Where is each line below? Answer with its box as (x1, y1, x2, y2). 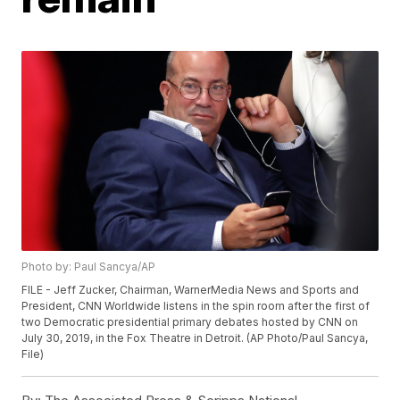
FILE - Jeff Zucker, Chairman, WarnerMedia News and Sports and (21, 283, 360, 297)
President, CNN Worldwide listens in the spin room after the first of (21, 299, 371, 313)
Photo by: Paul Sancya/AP (21, 260, 156, 274)
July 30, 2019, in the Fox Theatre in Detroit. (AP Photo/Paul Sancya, (21, 331, 369, 346)
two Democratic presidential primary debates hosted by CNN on (21, 315, 359, 329)
